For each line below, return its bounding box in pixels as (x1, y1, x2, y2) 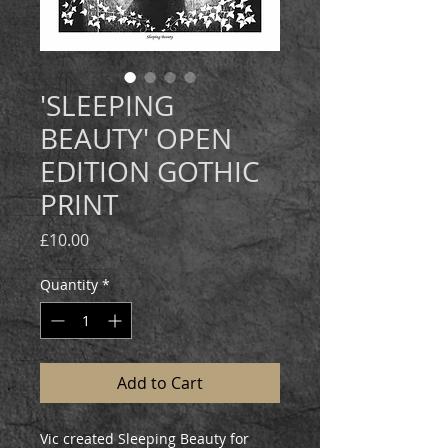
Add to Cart (117, 372, 203, 394)
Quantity (40, 275, 98, 294)
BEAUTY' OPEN (40, 120, 232, 157)
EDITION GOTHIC (40, 153, 260, 190)
